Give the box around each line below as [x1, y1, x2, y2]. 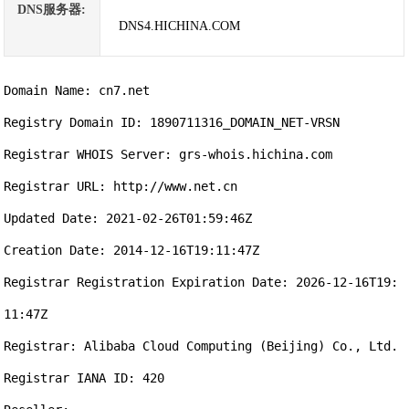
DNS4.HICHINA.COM [119, 19, 241, 33]
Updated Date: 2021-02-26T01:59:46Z [4, 211, 253, 225]
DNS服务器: [17, 3, 87, 16]
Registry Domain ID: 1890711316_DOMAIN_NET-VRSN [4, 115, 341, 130]
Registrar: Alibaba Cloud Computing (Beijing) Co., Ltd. [4, 339, 399, 353]
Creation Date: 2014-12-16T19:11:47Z [4, 243, 260, 257]
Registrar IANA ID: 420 [4, 371, 165, 385]
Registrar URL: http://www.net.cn [4, 179, 238, 194]
